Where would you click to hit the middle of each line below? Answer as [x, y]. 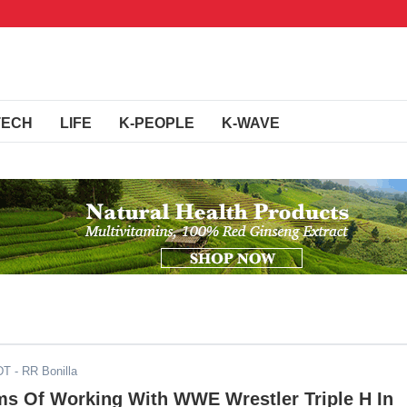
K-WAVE [251, 123]
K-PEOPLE [157, 123]
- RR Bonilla [44, 371]
